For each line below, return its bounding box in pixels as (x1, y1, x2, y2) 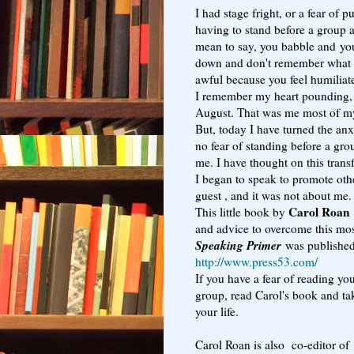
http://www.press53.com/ (195, 253, 318, 269)
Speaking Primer (195, 235, 281, 254)
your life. (195, 303, 239, 319)
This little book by (195, 203, 285, 220)
